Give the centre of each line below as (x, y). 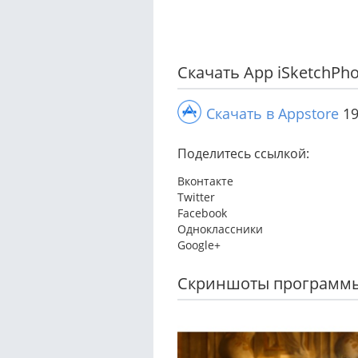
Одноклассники (220, 229)
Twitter (196, 197)
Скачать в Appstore (272, 113)
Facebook (202, 213)
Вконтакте (205, 181)
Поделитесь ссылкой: (243, 153)
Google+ (199, 245)
